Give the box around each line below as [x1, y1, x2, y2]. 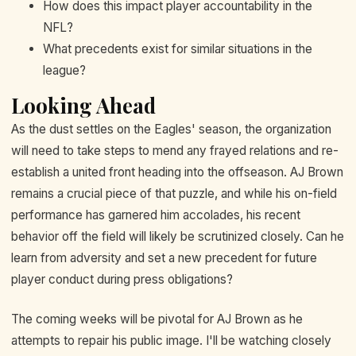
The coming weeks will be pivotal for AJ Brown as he [11, 311, 303, 327]
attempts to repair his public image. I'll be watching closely [11, 332, 331, 348]
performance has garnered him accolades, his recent [11, 207, 300, 223]
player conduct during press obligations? [11, 272, 233, 288]
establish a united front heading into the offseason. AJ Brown [11, 164, 343, 180]
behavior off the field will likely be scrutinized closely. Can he [11, 229, 344, 245]
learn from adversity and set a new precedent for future [11, 250, 317, 266]
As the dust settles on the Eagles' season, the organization [11, 122, 331, 137]
